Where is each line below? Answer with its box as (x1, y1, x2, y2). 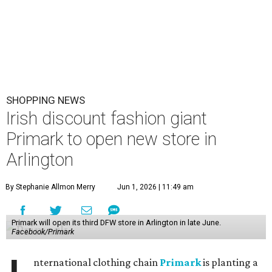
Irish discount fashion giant (6, 107, 207, 129)
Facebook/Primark (11, 226, 74, 236)
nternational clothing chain (33, 256, 160, 268)
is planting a (201, 256, 259, 268)
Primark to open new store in (6, 128, 217, 149)
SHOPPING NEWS (6, 93, 85, 106)
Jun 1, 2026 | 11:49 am (117, 182, 194, 191)
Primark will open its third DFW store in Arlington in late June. (11, 217, 221, 227)
